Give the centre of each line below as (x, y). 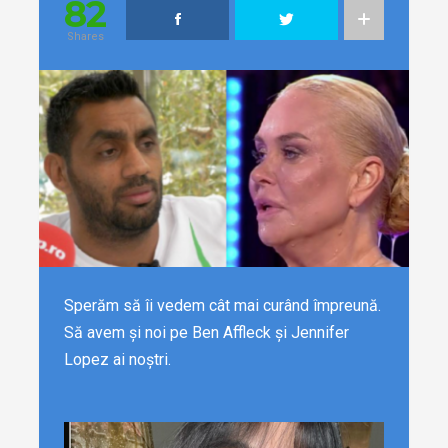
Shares (85, 36)
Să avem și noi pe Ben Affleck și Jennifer (206, 333)
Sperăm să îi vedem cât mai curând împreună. (222, 306)
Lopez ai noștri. (117, 360)
